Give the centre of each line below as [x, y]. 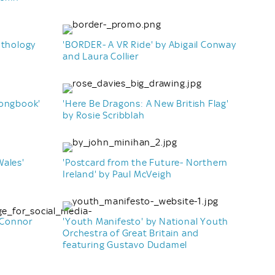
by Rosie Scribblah [104, 115]
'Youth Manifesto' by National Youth [146, 221]
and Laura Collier [101, 56]
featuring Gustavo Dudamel [125, 245]
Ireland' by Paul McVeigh [117, 174]
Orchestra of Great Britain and [131, 233]
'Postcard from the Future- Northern [145, 162]
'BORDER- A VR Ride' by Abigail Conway [149, 45]
